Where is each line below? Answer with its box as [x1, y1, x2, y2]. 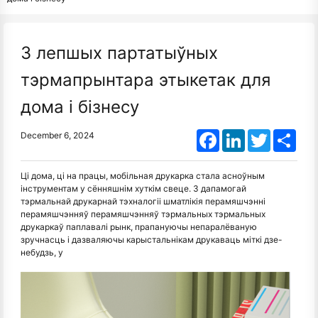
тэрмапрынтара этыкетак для [21, 70, 270, 90]
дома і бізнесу [21, 97, 139, 117]
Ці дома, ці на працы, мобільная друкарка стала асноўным [21, 170, 265, 181]
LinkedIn [245, 129, 279, 140]
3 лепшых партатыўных [21, 43, 218, 63]
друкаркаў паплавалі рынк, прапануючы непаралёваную [21, 221, 257, 232]
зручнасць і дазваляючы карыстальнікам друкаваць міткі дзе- [21, 234, 283, 245]
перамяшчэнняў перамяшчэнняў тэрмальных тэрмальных [21, 209, 265, 219]
